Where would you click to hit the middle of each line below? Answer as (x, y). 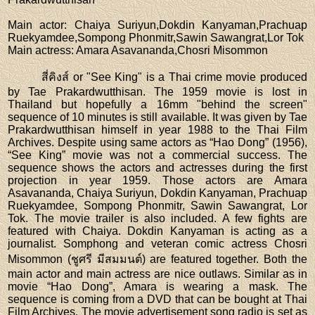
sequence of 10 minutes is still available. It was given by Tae (157, 117)
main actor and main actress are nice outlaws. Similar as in (157, 274)
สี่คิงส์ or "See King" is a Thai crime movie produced (174, 77)
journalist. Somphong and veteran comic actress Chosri (157, 244)
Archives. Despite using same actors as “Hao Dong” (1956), (157, 143)
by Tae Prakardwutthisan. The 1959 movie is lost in (157, 92)
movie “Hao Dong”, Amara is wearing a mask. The (157, 287)
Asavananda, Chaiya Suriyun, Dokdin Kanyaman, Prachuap (157, 193)
